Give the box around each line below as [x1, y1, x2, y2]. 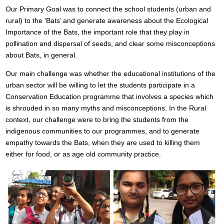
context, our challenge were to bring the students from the [5, 115, 188, 124]
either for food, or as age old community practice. [5, 150, 161, 158]
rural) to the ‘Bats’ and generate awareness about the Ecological [5, 16, 208, 25]
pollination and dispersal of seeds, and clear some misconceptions [5, 39, 215, 48]
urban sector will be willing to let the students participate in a [5, 81, 195, 89]
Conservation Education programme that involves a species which [5, 92, 213, 101]
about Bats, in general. [5, 51, 77, 59]
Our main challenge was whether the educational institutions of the [5, 69, 215, 78]
